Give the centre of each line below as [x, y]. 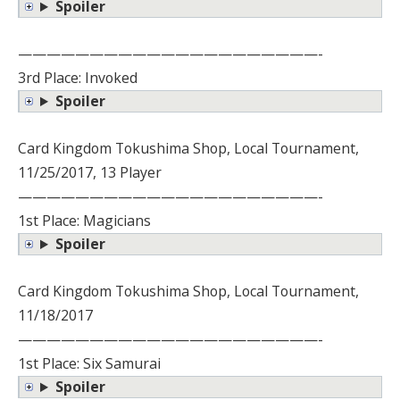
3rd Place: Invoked [78, 78]
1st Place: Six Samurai [89, 364]
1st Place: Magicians [84, 221]
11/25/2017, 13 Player [90, 173]
